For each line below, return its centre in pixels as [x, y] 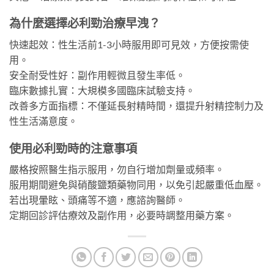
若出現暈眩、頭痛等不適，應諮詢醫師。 [97, 200]
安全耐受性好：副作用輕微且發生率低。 [97, 75]
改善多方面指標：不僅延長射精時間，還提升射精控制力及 [136, 106]
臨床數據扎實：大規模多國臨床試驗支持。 [102, 91]
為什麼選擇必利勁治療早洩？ [85, 23]
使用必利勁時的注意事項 [73, 148]
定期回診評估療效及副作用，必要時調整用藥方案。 [122, 215]
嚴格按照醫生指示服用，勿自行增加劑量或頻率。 [117, 169]
